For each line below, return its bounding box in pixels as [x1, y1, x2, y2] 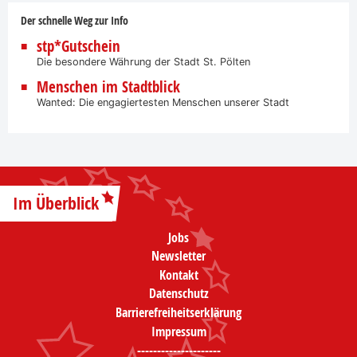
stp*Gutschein [37, 36, 120, 57]
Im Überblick [13, 190, 99, 216]
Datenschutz [148, 284, 209, 303]
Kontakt [159, 265, 198, 284]
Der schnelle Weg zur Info [21, 13, 128, 29]
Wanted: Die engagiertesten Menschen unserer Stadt [37, 96, 289, 109]
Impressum [151, 322, 206, 340]
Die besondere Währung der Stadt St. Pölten [37, 56, 250, 69]
